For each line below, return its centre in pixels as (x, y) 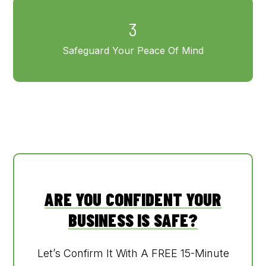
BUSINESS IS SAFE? (133, 220)
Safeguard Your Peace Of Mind (133, 50)
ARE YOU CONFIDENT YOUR (133, 199)
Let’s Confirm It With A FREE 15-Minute (133, 253)
